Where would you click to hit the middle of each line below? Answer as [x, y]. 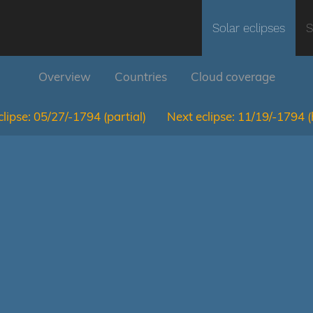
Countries [140, 77]
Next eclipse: [201, 116]
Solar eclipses [249, 28]
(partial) [125, 116]
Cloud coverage [233, 77]
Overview [64, 77]
